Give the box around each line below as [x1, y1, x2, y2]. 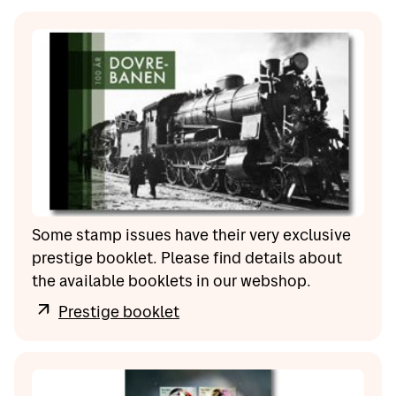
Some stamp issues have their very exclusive [32, 225, 351, 246]
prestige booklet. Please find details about [32, 247, 342, 269]
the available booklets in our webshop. [32, 270, 311, 292]
